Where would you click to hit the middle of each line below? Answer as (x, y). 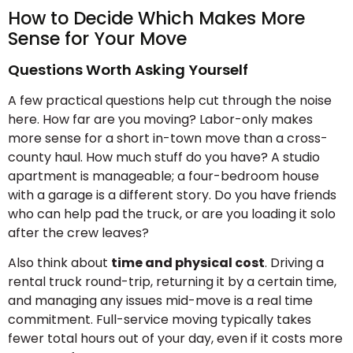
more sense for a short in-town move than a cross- (168, 138)
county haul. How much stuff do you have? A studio (164, 157)
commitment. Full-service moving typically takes (160, 320)
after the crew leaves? (78, 232)
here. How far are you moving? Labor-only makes (160, 119)
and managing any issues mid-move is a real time (160, 301)
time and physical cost (188, 263)
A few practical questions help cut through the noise (170, 100)
